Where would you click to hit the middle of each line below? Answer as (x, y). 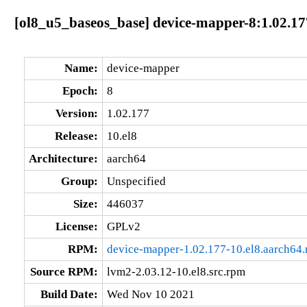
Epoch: (80, 90)
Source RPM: (64, 271)
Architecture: (63, 158)
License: (76, 226)
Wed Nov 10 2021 (150, 294)
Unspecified (136, 181)
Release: (76, 136)
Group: (79, 181)
